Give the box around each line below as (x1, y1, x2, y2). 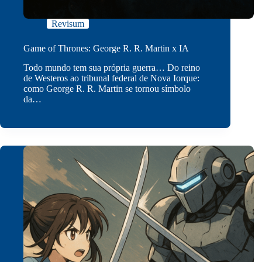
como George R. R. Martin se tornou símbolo (23, 84, 191, 94)
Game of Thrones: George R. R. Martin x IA (23, 43, 189, 54)
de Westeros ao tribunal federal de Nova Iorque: (23, 73, 199, 84)
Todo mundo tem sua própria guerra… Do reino (23, 63, 200, 73)
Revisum (51, 19, 84, 29)
